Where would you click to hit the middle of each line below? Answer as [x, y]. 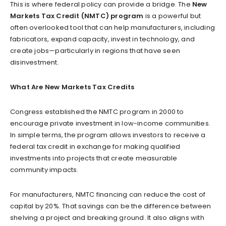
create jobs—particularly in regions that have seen [95, 50]
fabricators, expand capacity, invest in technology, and [103, 39]
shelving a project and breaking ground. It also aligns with [107, 217]
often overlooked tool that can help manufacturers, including [113, 27]
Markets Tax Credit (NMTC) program [77, 16]
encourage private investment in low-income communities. [110, 123]
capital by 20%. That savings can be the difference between [111, 206]
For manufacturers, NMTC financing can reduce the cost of [108, 194]
